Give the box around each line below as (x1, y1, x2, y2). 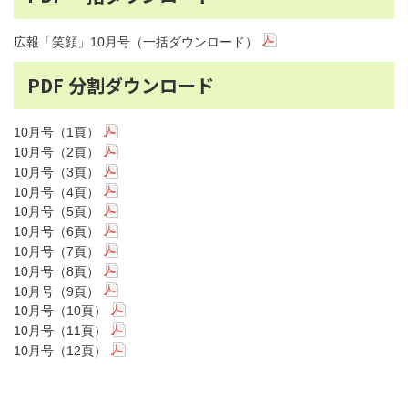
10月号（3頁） (14, 164, 99, 179)
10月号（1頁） (14, 125, 99, 140)
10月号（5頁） (14, 204, 99, 219)
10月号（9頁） (14, 283, 99, 299)
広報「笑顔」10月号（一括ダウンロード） (14, 35, 258, 49)
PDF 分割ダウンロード (27, 72, 214, 99)
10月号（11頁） (14, 323, 107, 339)
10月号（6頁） (14, 224, 99, 240)
